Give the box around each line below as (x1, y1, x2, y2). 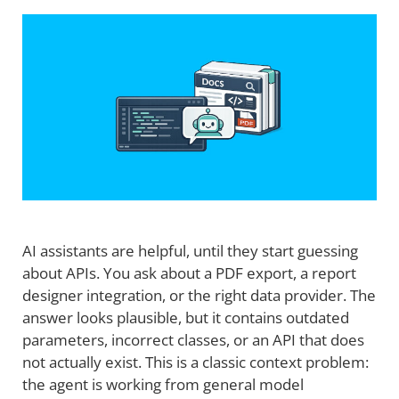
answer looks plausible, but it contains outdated (22, 306, 349, 328)
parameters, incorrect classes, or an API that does (22, 329, 364, 350)
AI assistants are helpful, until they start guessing (22, 240, 358, 261)
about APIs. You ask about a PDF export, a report (22, 262, 356, 283)
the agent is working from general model (22, 373, 304, 395)
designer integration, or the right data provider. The (22, 284, 376, 305)
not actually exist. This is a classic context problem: (22, 351, 369, 372)
